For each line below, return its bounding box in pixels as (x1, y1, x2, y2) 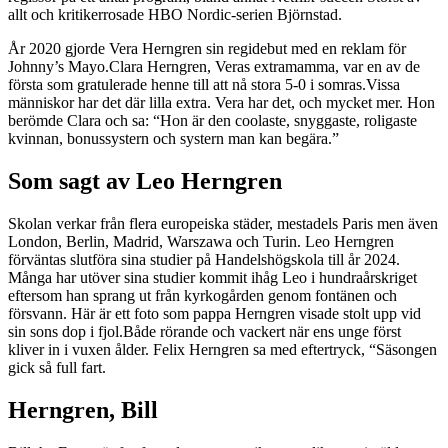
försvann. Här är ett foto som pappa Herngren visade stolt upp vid (8, 304, 421, 322)
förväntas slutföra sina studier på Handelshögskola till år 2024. (8, 250, 400, 268)
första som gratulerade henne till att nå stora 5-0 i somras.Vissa (8, 76, 400, 94)
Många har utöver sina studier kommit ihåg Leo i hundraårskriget (8, 268, 417, 286)
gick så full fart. (8, 358, 106, 376)
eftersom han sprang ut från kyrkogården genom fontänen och (8, 286, 397, 304)
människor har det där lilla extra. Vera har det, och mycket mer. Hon (8, 94, 435, 112)
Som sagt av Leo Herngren (8, 167, 282, 194)
